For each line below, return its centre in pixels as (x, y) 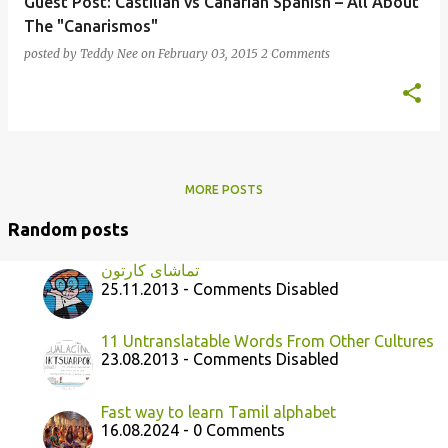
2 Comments (295, 53)
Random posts (68, 229)
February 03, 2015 (209, 53)
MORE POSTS (224, 189)
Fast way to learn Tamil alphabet (218, 412)
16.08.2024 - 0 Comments (193, 430)
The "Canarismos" (91, 26)
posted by (52, 53)
